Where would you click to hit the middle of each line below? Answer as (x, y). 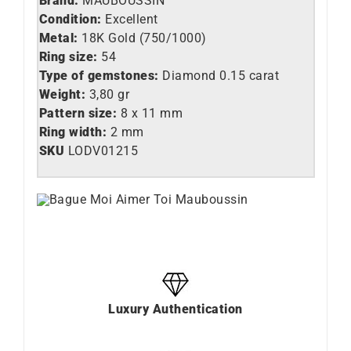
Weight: (64, 94)
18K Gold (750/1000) (144, 38)
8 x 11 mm (151, 113)
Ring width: (72, 132)
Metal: (60, 38)
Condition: (70, 19)
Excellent (130, 19)
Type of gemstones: (99, 75)
